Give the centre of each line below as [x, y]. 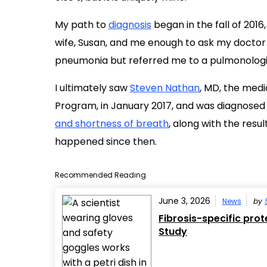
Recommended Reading [100, 175]
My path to [82, 24]
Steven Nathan [165, 88]
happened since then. [106, 141]
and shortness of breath [112, 123]
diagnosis [130, 24]
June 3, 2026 [184, 201]
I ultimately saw [92, 88]
